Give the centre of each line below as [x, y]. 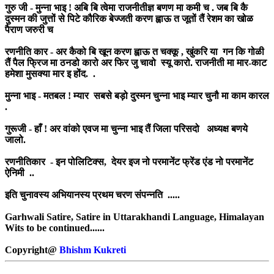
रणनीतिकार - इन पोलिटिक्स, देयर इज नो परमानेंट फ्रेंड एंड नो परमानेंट [130, 161]
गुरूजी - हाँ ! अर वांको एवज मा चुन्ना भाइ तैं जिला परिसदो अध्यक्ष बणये [126, 128]
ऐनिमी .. [23, 172]
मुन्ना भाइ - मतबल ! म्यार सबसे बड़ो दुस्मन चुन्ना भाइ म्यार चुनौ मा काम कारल [137, 95]
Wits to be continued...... [55, 228]
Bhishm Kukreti [96, 250]
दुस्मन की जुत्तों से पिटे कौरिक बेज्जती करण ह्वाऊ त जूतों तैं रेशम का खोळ [129, 18]
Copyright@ [32, 250]
